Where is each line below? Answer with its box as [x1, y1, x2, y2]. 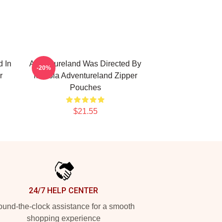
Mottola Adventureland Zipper [33, 71, 137, 80]
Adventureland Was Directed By [29, 59, 141, 68]
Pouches [69, 83, 101, 92]
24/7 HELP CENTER [29, 186, 98, 195]
